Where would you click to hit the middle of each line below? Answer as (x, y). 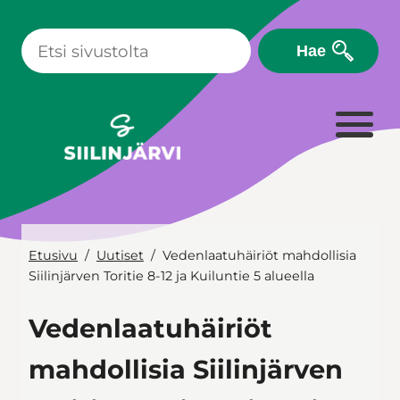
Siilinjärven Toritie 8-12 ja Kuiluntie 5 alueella (171, 275)
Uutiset (120, 255)
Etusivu (53, 255)
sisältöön (35, 37)
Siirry (23, 16)
